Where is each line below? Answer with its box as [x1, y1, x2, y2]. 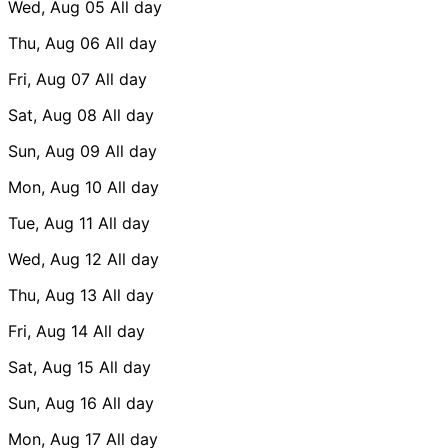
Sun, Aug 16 [8, 392, 97, 413]
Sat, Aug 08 [8, 104, 97, 125]
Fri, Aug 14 [8, 320, 88, 341]
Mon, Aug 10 [8, 176, 102, 197]
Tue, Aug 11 [8, 212, 93, 233]
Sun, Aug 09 [8, 140, 100, 161]
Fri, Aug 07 [8, 68, 90, 89]
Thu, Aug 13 [8, 284, 97, 305]
